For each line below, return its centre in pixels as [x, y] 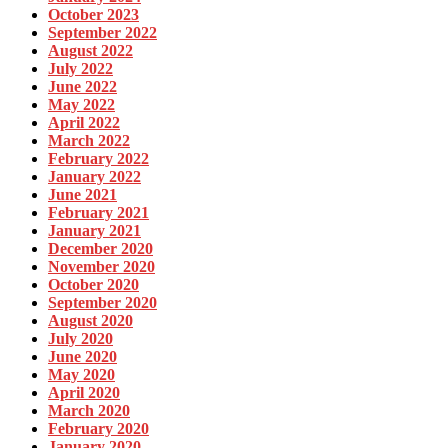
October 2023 [93, 15]
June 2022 [82, 87]
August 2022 [90, 51]
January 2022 [94, 177]
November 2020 [101, 267]
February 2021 [98, 213]
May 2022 [81, 105]
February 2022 [98, 159]
